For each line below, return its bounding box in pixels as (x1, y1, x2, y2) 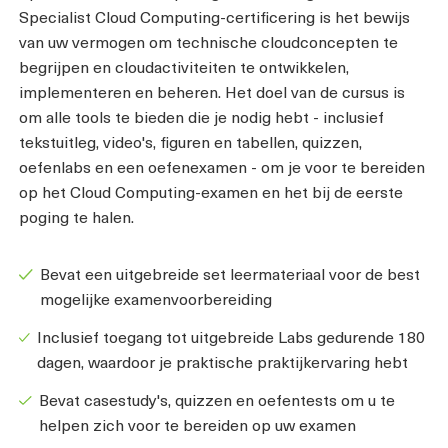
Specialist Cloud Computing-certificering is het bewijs (19, 3, 410, 28)
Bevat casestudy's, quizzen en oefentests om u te (38, 386, 395, 411)
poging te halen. (19, 203, 134, 228)
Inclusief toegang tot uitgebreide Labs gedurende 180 (37, 323, 426, 348)
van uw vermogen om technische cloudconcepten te (19, 28, 398, 53)
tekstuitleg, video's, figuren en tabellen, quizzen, (19, 128, 362, 153)
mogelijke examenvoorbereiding (39, 285, 272, 310)
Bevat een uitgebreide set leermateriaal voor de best (39, 260, 420, 285)
